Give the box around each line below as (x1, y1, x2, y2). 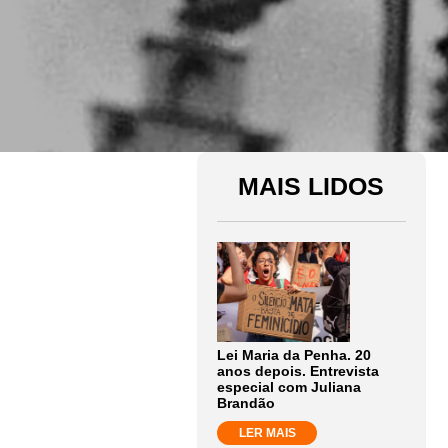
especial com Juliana (217, 379, 361, 395)
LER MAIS (238, 426, 296, 440)
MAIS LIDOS (238, 172, 385, 200)
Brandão (217, 395, 275, 411)
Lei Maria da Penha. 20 (217, 347, 371, 363)
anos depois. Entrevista (217, 363, 379, 379)
